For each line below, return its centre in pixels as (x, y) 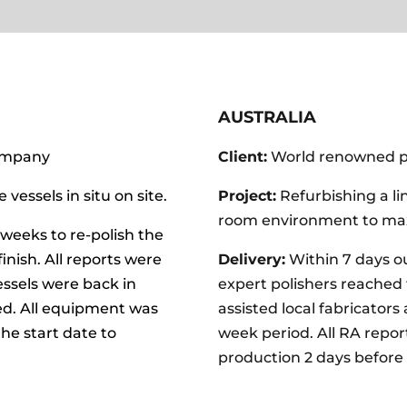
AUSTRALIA (268, 118)
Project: (248, 196)
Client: (243, 157)
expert (245, 284)
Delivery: (252, 260)
